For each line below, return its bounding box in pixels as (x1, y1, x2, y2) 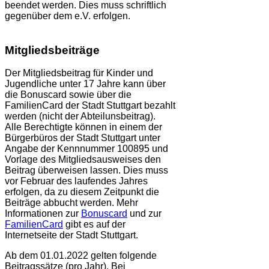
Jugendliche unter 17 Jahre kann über (5, 79, 166, 89)
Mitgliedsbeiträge (5, 43, 100, 56)
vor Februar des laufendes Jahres (5, 176, 148, 187)
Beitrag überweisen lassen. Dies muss (5, 165, 168, 176)
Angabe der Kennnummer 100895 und (5, 144, 168, 154)
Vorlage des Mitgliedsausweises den (5, 154, 161, 165)
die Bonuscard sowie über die (5, 89, 131, 100)
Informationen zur (5, 208, 81, 219)
